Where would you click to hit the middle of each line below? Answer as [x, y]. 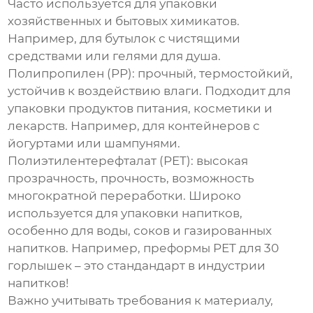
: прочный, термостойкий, [213, 74]
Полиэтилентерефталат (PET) [100, 161]
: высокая [220, 161]
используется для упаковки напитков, [125, 213]
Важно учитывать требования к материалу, [141, 301]
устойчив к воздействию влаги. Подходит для [150, 91]
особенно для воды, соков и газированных [140, 231]
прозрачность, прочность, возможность [131, 179]
